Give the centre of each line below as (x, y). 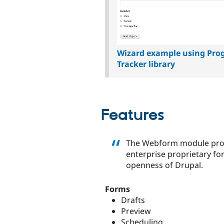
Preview (136, 211)
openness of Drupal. (164, 165)
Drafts (133, 200)
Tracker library (146, 64)
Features (133, 115)
